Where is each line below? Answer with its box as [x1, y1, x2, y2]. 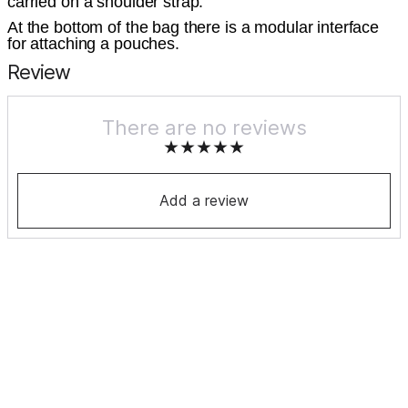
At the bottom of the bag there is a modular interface [7, 18, 380, 37]
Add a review [159, 191, 249, 210]
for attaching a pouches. [7, 35, 179, 54]
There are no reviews [101, 116, 307, 140]
